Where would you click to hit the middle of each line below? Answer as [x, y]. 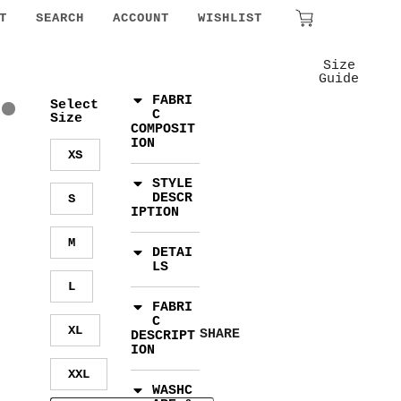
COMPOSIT [163, 129]
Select [74, 105]
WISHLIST [230, 18]
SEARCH [60, 18]
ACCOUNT [141, 18]
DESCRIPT [163, 336]
